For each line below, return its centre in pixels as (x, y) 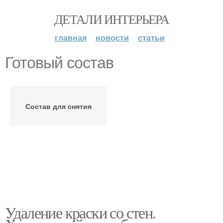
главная (70, 38)
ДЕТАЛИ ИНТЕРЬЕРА (111, 19)
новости (112, 38)
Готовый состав (59, 63)
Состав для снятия (58, 106)
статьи (151, 38)
